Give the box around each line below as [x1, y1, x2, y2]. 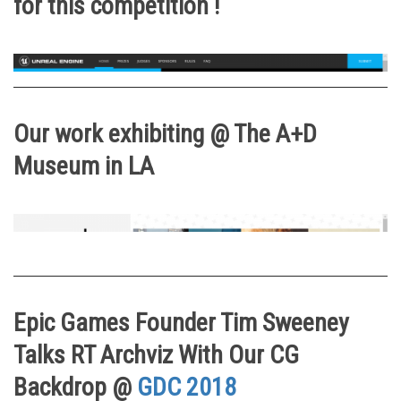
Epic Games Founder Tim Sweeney [13, 308, 349, 338]
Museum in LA [13, 151, 159, 182]
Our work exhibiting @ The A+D [13, 119, 317, 149]
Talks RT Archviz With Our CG [13, 340, 299, 371]
